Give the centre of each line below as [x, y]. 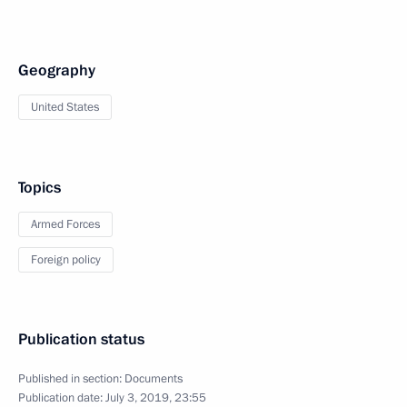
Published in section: [71, 379]
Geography [57, 70]
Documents [154, 379]
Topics [40, 188]
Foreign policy [66, 260]
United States [65, 107]
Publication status [81, 339]
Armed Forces [65, 224]
